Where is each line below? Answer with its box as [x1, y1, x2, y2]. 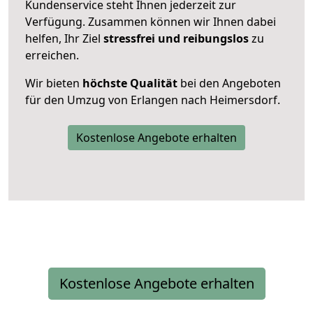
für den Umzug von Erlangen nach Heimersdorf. [25, 92, 280, 108]
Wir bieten [25, 75, 82, 91]
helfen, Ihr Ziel [25, 30, 103, 46]
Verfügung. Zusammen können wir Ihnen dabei [25, 13, 276, 29]
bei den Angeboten [177, 75, 281, 91]
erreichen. [25, 47, 79, 63]
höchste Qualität [82, 75, 177, 91]
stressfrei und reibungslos [103, 30, 249, 46]
